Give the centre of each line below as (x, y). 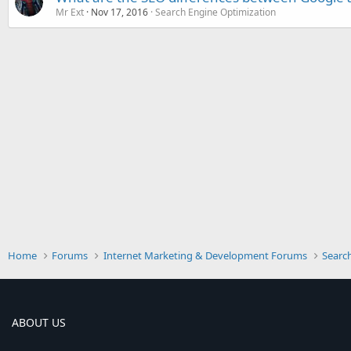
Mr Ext (70, 12)
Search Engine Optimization (215, 12)
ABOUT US (39, 322)
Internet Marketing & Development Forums (205, 255)
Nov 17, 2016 (119, 12)
